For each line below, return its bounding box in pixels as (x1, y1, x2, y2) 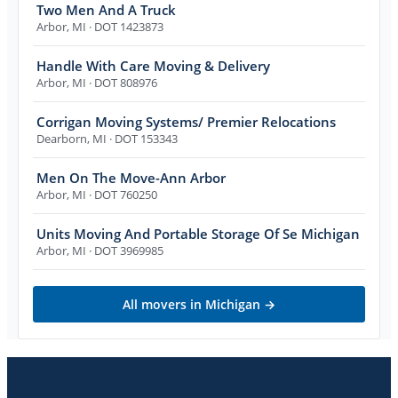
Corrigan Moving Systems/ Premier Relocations (36, 112, 336, 131)
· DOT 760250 (86, 186, 157, 203)
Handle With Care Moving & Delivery (36, 56, 270, 75)
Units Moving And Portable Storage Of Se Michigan (36, 224, 360, 243)
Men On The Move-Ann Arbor (36, 168, 226, 187)
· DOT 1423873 (86, 18, 163, 35)
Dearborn (36, 130, 87, 147)
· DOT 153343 (107, 130, 178, 147)
